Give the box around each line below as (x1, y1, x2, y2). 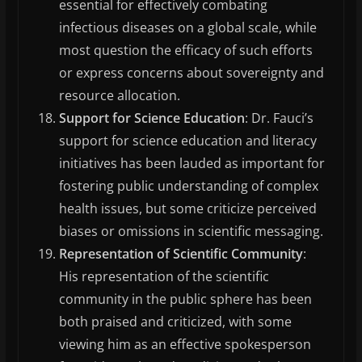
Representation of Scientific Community (58, 245, 303, 263)
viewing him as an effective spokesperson (58, 335, 311, 354)
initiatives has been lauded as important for (58, 154, 325, 173)
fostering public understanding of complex (58, 177, 318, 196)
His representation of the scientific (58, 267, 269, 286)
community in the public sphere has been (58, 290, 312, 309)
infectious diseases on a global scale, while (58, 19, 317, 37)
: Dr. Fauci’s (244, 109, 314, 128)
